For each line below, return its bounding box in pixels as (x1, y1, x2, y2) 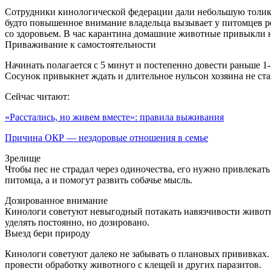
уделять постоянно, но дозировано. (5, 217, 149, 227)
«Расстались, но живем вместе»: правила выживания (5, 111, 224, 122)
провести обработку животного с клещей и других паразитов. (5, 259, 261, 270)
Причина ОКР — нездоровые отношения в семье (5, 132, 208, 143)
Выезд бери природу (5, 227, 90, 238)
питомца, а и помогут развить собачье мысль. (5, 174, 192, 185)
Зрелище (5, 152, 41, 163)
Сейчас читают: (5, 91, 70, 102)
